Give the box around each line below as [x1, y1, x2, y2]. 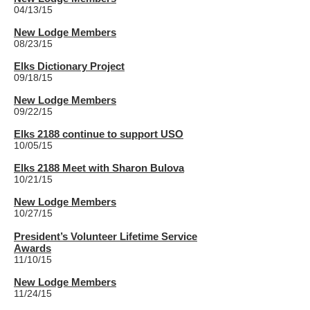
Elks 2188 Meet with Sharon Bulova [14, 162, 184, 174]
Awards [14, 242, 51, 254]
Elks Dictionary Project [14, 60, 125, 72]
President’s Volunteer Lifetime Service [14, 230, 197, 242]
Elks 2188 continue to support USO [14, 128, 183, 140]
